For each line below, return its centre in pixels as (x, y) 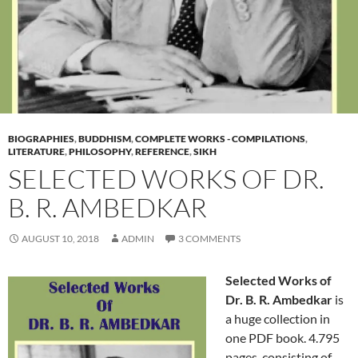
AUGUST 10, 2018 (60, 239)
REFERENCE (162, 152)
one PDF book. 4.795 (282, 338)
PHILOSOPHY (100, 152)
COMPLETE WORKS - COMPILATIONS (220, 139)
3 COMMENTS (209, 239)
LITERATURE (36, 152)
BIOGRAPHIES (41, 139)
